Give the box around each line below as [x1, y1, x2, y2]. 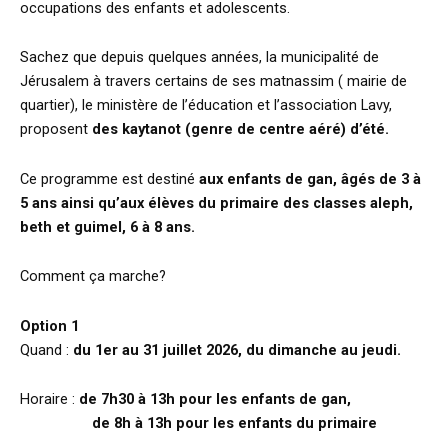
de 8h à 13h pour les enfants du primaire [20, 414, 377, 433]
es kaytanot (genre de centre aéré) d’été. [101, 120, 393, 139]
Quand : [20, 340, 73, 359]
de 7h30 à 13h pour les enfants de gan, [79, 390, 351, 409]
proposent [20, 120, 92, 139]
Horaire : [20, 390, 79, 409]
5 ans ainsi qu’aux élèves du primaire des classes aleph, [20, 193, 413, 212]
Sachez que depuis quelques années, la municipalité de [20, 48, 379, 67]
